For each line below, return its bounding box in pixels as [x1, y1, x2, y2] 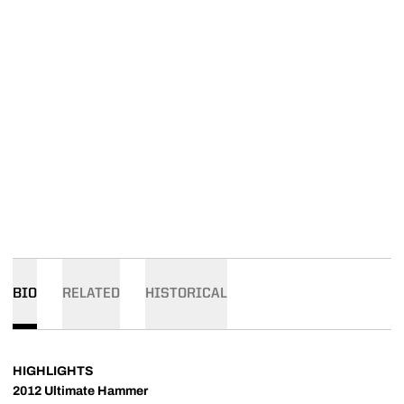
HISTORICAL [145, 287, 227, 301]
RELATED [62, 287, 120, 301]
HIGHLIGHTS [13, 364, 94, 378]
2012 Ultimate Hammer [13, 384, 148, 398]
